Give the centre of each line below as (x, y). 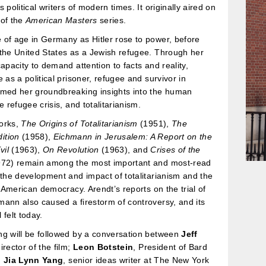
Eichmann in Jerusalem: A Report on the (133, 136)
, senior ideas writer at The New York (136, 260)
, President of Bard (170, 247)
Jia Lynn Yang (33, 260)
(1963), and (125, 149)
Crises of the (175, 149)
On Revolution (71, 149)
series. (112, 20)
